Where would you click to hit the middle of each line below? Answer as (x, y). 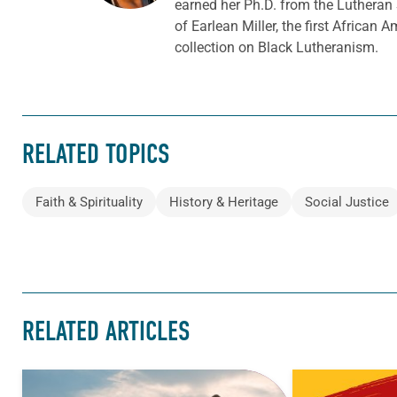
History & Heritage (224, 202)
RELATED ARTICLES (106, 332)
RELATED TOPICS (96, 154)
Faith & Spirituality (89, 202)
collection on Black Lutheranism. (276, 47)
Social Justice (347, 202)
